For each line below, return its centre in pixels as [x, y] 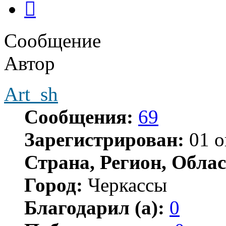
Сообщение [52, 40]
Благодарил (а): [94, 207]
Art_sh [31, 94]
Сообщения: [79, 117]
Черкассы [125, 185]
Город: [53, 185]
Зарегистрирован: [104, 139]
